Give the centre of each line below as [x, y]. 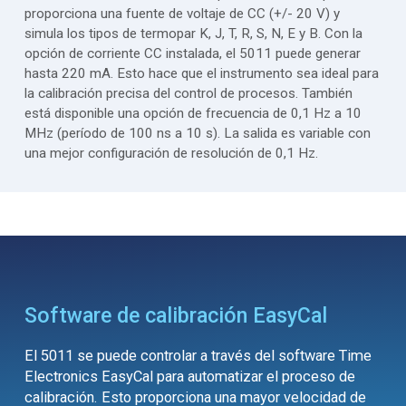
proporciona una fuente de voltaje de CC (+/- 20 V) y [182, 14]
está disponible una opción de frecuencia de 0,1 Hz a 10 [193, 114]
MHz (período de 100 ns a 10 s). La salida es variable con [198, 134]
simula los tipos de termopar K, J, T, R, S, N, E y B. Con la [193, 34]
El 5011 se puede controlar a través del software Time [198, 356]
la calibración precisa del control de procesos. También [188, 94]
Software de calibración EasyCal [176, 316]
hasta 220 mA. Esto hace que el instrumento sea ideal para [202, 74]
